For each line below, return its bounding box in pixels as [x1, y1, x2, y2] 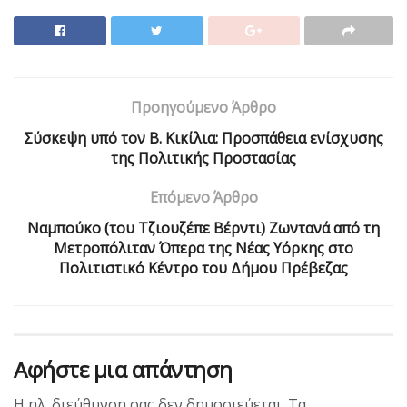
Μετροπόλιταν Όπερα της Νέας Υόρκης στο [54, 238, 353, 259]
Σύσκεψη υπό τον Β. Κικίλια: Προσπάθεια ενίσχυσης [24, 128, 383, 149]
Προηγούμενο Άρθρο [131, 97, 276, 118]
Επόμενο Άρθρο [149, 187, 258, 208]
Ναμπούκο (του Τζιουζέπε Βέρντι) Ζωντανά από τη [27, 218, 380, 239]
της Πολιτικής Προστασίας [111, 148, 296, 169]
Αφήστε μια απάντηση [14, 354, 233, 385]
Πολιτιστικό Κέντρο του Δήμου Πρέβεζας [59, 258, 348, 279]
